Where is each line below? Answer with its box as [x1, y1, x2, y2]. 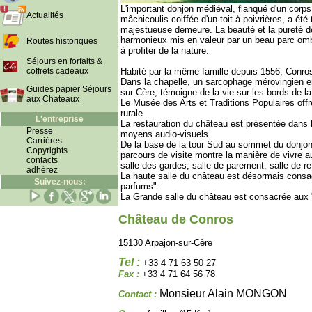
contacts [26, 155, 58, 165]
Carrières [26, 136, 62, 146]
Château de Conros [118, 212, 233, 226]
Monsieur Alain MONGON [159, 288, 287, 299]
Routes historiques [26, 36, 97, 46]
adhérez [26, 165, 58, 175]
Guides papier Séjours [26, 84, 111, 94]
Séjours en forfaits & [26, 56, 102, 66]
